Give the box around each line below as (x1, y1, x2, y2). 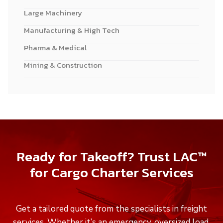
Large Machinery (24, 6, 82, 18)
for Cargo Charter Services (29, 162, 194, 183)
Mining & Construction (24, 59, 102, 71)
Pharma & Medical (24, 41, 87, 53)
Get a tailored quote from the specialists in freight (16, 203, 207, 215)
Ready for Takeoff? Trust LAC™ (16, 146, 207, 167)
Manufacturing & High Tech (24, 24, 119, 36)
